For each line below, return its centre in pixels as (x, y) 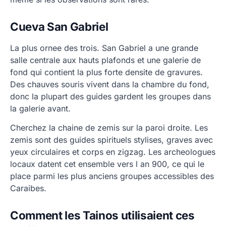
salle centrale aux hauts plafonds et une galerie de (105, 60)
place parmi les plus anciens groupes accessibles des (112, 176)
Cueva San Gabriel (59, 26)
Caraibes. (28, 188)
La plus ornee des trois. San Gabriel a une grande (104, 48)
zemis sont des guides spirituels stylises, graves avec (111, 140)
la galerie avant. (40, 108)
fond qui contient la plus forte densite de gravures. (106, 72)
